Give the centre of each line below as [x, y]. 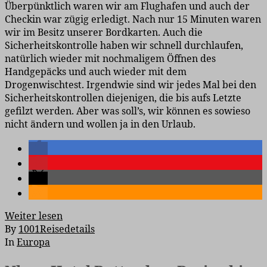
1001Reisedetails [57, 229]
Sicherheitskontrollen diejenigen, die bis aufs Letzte [123, 97]
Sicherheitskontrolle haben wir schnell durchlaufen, [124, 45]
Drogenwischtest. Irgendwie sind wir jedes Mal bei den [131, 84]
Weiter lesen [34, 215]
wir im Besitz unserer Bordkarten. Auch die [104, 32]
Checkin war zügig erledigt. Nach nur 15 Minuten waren [133, 19]
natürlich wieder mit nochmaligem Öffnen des [110, 58]
